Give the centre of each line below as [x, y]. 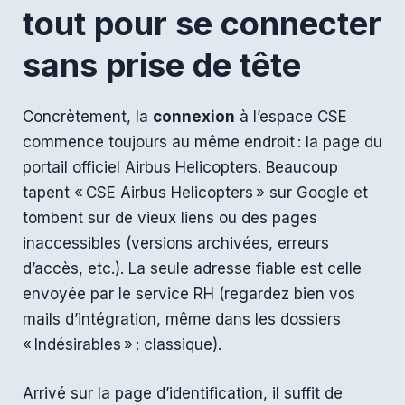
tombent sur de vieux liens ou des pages [170, 218]
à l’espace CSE [291, 117]
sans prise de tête [162, 66]
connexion [194, 117]
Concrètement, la [88, 117]
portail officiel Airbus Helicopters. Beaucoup [180, 168]
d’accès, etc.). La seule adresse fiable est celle [192, 269]
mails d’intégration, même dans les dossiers [182, 320]
